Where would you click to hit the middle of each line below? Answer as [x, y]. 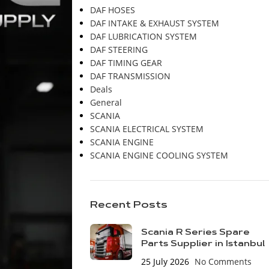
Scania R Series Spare [195, 233]
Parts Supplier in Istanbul [203, 244]
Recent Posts [128, 205]
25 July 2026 [165, 261]
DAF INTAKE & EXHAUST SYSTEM [154, 23]
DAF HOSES [112, 10]
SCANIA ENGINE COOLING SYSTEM [159, 155]
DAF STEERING [119, 50]
